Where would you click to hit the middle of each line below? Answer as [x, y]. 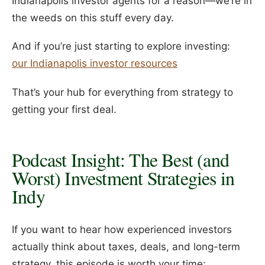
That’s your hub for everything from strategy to [122, 92]
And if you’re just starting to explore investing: [121, 46]
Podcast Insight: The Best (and [121, 160]
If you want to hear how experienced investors [122, 229]
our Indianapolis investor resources [95, 64]
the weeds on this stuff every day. [93, 17]
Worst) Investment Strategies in [123, 178]
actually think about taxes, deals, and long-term [126, 246]
